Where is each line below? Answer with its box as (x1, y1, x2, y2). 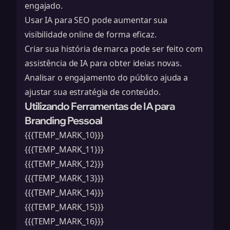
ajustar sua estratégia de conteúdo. (25, 86, 161, 98)
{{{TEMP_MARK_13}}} (25, 172, 104, 184)
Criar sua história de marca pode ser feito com (25, 43, 203, 54)
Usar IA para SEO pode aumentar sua (25, 14, 167, 26)
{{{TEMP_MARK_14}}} (25, 187, 104, 198)
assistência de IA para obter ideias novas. (25, 57, 182, 69)
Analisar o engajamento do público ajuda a (25, 72, 188, 83)
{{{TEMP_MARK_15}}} (25, 201, 104, 213)
